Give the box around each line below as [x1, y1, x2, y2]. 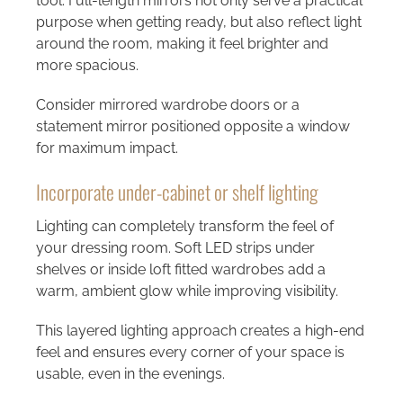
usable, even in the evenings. [35, 364, 225, 382]
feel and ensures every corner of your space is [35, 343, 345, 361]
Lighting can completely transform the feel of [35, 217, 334, 235]
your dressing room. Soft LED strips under [35, 238, 315, 256]
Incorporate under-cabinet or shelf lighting [35, 176, 318, 206]
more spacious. [35, 56, 139, 74]
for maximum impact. [35, 139, 178, 157]
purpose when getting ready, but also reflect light [35, 13, 362, 31]
